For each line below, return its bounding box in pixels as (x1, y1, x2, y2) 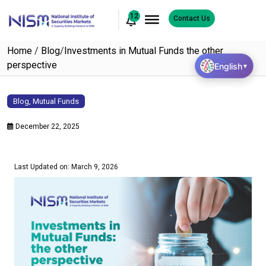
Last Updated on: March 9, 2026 (14, 163, 118, 171)
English (214, 61, 242, 71)
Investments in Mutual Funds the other (64, 45, 223, 56)
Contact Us (173, 14, 210, 23)
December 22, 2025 (14, 122, 80, 131)
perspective (7, 59, 57, 71)
